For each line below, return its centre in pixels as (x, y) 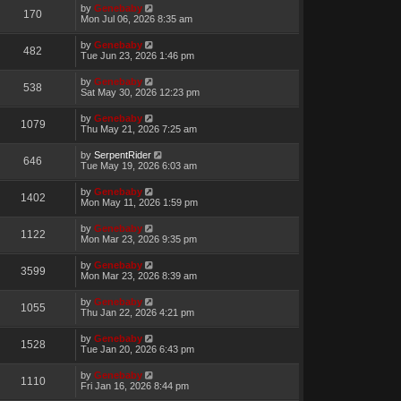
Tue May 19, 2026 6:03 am (138, 165)
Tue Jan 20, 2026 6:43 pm (137, 349)
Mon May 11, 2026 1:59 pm (139, 202)
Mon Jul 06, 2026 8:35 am (136, 18)
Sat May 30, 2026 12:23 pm (140, 92)
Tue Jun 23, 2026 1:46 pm (137, 55)
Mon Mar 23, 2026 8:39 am (138, 275)
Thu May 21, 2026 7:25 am (138, 128)
